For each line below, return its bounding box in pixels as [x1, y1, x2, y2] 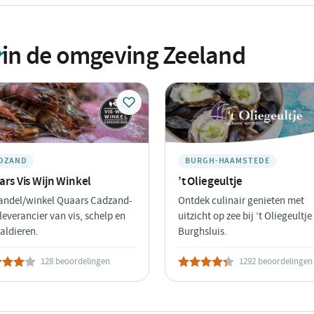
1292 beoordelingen [239, 254, 313, 267]
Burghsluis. [178, 224, 227, 238]
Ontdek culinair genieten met [178, 193, 304, 207]
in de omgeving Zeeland [1, 38, 246, 72]
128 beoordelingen [41, 254, 110, 267]
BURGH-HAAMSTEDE [185, 155, 270, 166]
